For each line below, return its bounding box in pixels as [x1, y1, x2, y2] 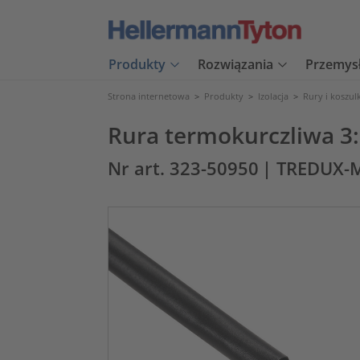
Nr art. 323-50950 [108, 157, 259, 180]
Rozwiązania [198, 55, 273, 74]
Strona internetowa [108, 90, 190, 102]
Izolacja [258, 90, 288, 102]
